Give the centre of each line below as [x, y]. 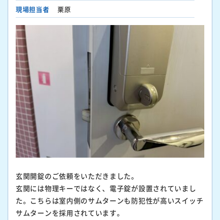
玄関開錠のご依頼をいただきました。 [77, 176]
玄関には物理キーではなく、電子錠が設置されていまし [106, 188]
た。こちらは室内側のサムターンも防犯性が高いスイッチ [110, 200]
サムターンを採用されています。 [70, 212]
